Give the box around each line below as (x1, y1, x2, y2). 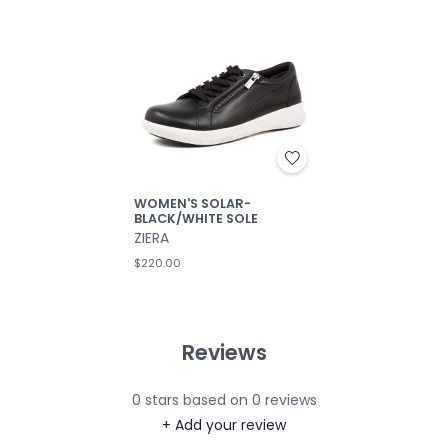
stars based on (140, 389, 252, 410)
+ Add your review (162, 414, 286, 435)
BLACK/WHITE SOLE (134, 210, 258, 228)
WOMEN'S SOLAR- (134, 195, 251, 213)
